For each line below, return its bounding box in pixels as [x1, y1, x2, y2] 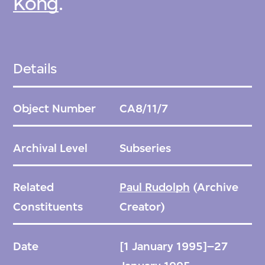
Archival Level [13, 141, 88, 155]
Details [13, 60, 57, 77]
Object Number [13, 102, 96, 116]
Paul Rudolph [119, 180, 190, 195]
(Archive [189, 180, 238, 195]
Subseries [119, 141, 171, 155]
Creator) [119, 200, 165, 214]
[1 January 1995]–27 [119, 239, 228, 253]
